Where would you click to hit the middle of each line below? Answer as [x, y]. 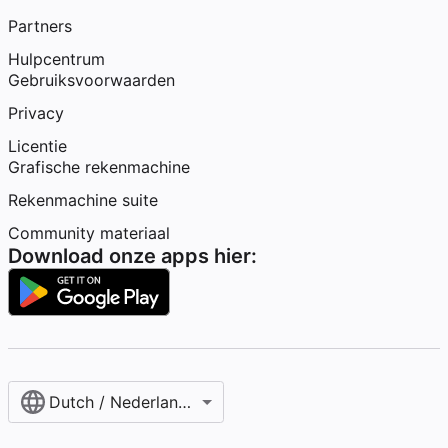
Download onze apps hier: [132, 256]
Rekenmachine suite [83, 200]
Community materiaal [89, 233]
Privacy [36, 113]
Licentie [37, 146]
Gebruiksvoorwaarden [91, 80]
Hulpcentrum [56, 59]
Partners [40, 26]
